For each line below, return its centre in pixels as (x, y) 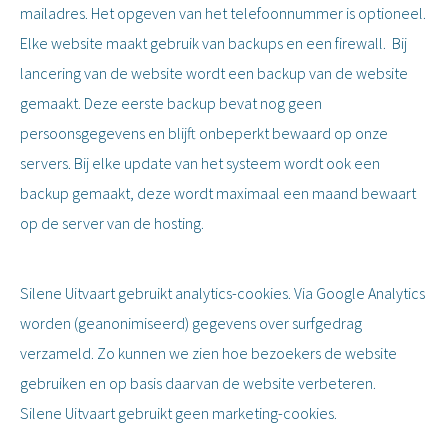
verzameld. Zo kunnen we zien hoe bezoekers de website (208, 353)
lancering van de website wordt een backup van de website (214, 73)
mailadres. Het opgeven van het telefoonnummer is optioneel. (223, 13)
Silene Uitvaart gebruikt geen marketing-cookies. (178, 413)
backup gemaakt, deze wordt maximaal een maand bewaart (218, 193)
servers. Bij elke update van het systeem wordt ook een (200, 163)
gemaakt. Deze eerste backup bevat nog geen (171, 103)
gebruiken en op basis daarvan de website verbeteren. (198, 383)
